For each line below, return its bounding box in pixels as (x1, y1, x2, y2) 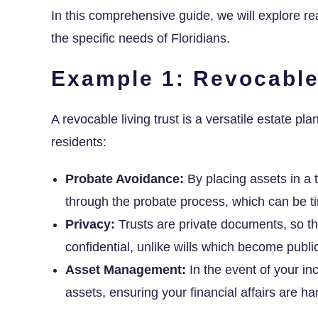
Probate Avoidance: (65, 171, 184, 186)
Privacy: (65, 216, 115, 231)
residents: (51, 134, 106, 149)
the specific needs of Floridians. (51, 31, 230, 45)
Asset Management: (65, 262, 186, 277)
